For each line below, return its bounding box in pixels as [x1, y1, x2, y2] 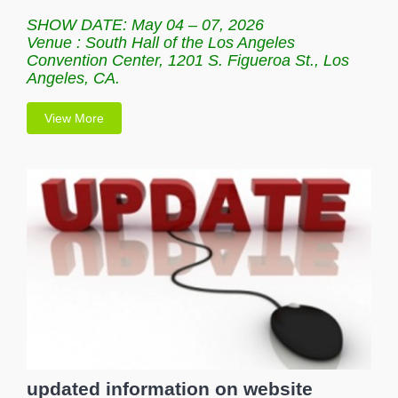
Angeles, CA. [27, 68, 120, 87]
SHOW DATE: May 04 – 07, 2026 [27, 15, 264, 34]
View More [44, 110, 104, 125]
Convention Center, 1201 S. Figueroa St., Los [27, 51, 349, 69]
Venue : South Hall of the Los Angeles [27, 33, 295, 52]
